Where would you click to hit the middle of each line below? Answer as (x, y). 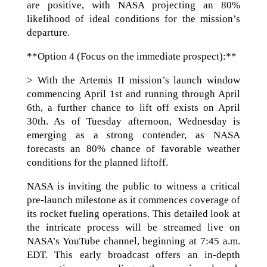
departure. (48, 32)
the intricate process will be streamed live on (133, 227)
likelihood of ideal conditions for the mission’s (133, 19)
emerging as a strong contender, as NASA (133, 135)
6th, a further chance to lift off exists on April (133, 108)
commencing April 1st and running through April (133, 94)
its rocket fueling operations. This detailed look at (133, 214)
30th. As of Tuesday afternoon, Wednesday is (133, 121)
